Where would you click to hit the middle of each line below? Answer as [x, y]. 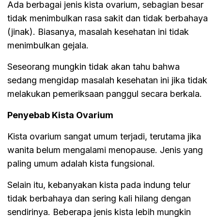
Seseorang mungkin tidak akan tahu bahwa [93, 66]
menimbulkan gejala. [48, 45]
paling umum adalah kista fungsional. [81, 163]
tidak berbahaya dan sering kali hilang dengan [99, 198]
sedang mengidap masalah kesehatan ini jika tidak [107, 80]
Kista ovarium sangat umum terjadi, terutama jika [104, 136]
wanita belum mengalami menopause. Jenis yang [105, 150]
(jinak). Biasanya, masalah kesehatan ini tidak [98, 31]
